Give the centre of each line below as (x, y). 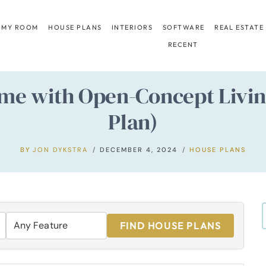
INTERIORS (132, 27)
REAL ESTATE (239, 27)
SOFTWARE (183, 27)
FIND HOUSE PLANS (170, 225)
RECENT (183, 44)
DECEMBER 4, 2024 (139, 149)
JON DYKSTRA (61, 149)
